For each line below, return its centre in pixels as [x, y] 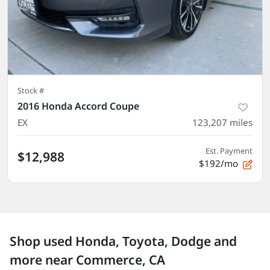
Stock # [31, 90]
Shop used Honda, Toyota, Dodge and [123, 241]
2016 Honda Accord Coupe [78, 106]
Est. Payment [229, 151]
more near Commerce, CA [87, 260]
